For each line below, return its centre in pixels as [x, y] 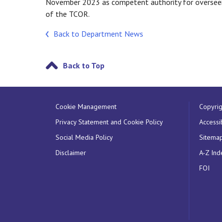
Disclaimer [71, 153]
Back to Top [84, 66]
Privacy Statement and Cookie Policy [109, 122]
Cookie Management [86, 107]
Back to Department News [98, 34]
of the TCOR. [68, 14]
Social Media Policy [84, 137]
